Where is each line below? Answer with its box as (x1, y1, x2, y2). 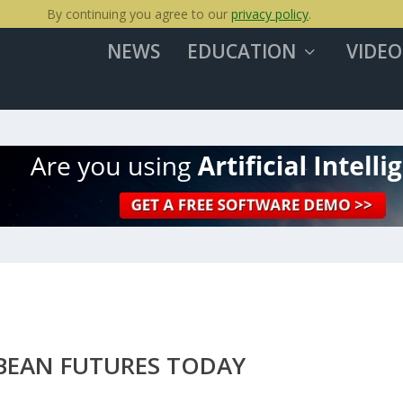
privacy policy (231, 5, 309, 22)
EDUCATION (186, 39, 296, 64)
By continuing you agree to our (47, 5, 231, 22)
